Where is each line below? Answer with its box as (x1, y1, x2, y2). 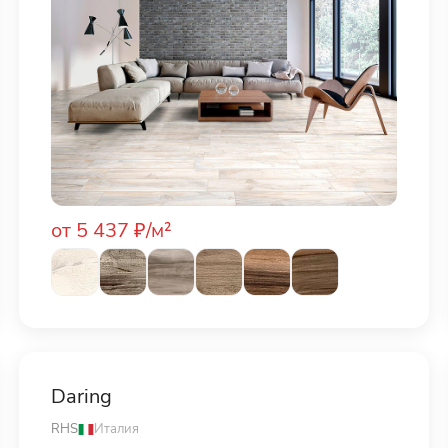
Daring (50, 383, 112, 411)
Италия (93, 420, 139, 439)
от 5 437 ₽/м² (50, 217, 172, 245)
